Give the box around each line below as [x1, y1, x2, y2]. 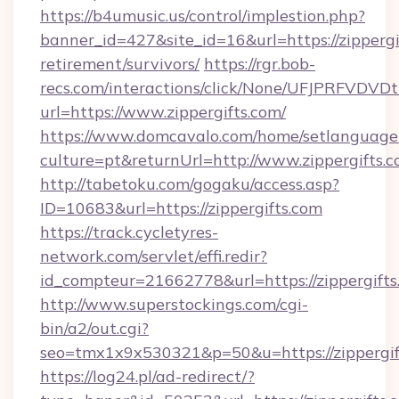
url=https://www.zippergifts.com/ [40, 102, 286, 122]
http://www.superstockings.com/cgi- [40, 294, 308, 314]
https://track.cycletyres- [40, 222, 218, 242]
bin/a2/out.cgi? [40, 318, 149, 338]
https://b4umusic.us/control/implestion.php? [40, 5, 365, 26]
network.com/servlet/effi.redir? [40, 246, 267, 266]
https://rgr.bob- [204, 53, 315, 74]
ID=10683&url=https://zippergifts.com [40, 198, 322, 218]
